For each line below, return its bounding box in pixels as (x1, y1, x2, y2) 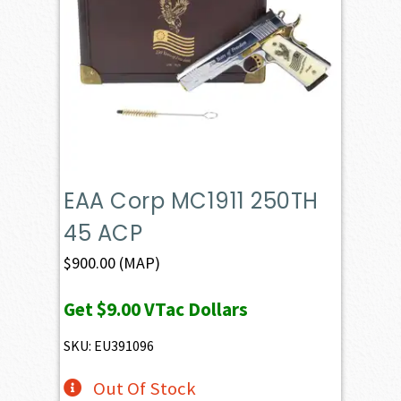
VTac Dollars (141, 296, 249, 321)
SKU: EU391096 (64, 336, 155, 354)
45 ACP (64, 218, 143, 248)
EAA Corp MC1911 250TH (64, 185, 319, 216)
